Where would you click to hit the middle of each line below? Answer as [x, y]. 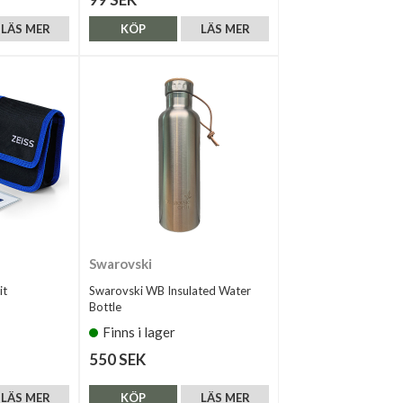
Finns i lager [139, 331]
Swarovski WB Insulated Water [170, 290]
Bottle [105, 306]
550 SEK [117, 359]
